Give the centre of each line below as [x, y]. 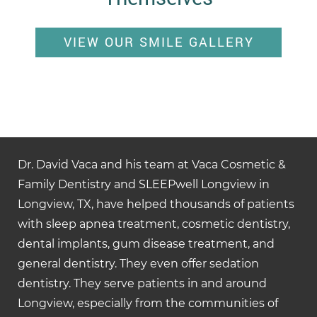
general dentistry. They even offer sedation [138, 264]
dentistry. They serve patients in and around [142, 284]
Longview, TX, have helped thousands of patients [156, 204]
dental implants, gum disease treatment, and [146, 244]
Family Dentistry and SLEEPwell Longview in [144, 185]
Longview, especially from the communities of [148, 304]
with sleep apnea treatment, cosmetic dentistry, [154, 224]
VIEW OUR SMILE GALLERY [158, 42]
